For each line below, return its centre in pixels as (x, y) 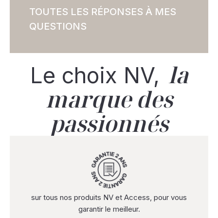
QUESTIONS (58, 26)
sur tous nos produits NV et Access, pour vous (109, 197)
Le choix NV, (95, 75)
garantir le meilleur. (109, 209)
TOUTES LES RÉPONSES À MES (103, 12)
